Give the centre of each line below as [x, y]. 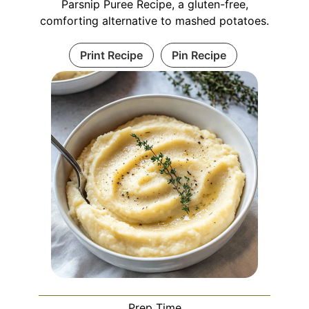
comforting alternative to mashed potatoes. [154, 20]
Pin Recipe [199, 55]
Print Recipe [111, 55]
